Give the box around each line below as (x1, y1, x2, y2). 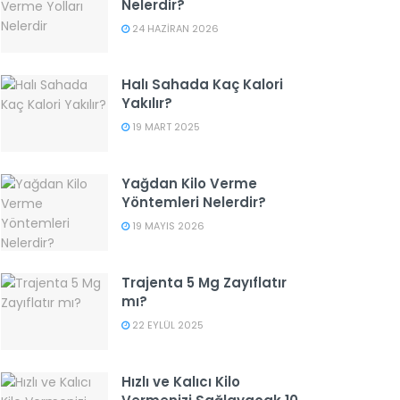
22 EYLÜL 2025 (129, 317, 204, 332)
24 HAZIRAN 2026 (129, 21, 219, 36)
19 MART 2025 (129, 120, 200, 135)
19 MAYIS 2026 (129, 219, 204, 234)
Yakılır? (121, 94, 172, 113)
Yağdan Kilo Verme (121, 174, 257, 194)
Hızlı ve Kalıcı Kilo (121, 371, 240, 391)
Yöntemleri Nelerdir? (121, 193, 266, 212)
